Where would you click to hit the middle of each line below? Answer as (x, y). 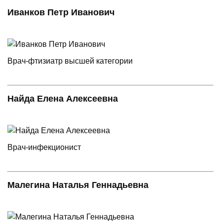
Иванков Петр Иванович (61, 12)
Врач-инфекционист (44, 147)
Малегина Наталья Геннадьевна (78, 185)
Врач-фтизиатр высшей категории (70, 61)
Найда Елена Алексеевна (63, 98)
